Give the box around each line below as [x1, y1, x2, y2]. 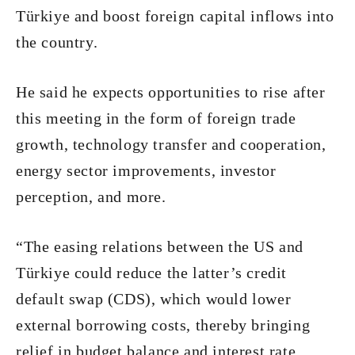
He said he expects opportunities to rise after [16, 83, 326, 101]
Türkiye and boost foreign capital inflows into [16, 7, 334, 25]
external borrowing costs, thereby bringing [16, 316, 311, 334]
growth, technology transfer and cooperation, [16, 136, 326, 153]
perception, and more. [16, 188, 166, 205]
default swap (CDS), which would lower [16, 290, 292, 307]
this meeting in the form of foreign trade [16, 109, 296, 127]
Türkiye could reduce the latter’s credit [16, 264, 288, 281]
